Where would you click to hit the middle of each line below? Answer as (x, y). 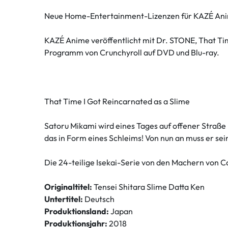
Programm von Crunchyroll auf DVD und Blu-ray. (132, 53)
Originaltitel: (68, 187)
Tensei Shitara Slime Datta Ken (148, 187)
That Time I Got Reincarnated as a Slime (117, 102)
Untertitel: (64, 199)
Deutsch (99, 199)
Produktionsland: (77, 211)
